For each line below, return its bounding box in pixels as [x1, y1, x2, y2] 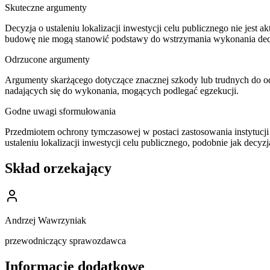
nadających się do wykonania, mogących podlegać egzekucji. [5, 86, 239, 96]
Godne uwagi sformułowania [5, 106, 116, 117]
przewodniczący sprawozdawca [5, 236, 126, 246]
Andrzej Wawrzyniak [5, 215, 86, 226]
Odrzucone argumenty [5, 54, 90, 65]
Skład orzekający [5, 160, 111, 177]
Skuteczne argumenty [5, 2, 87, 13]
